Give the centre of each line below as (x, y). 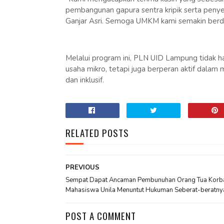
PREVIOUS (82, 167)
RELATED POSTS (97, 132)
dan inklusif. (84, 80)
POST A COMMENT (100, 215)
